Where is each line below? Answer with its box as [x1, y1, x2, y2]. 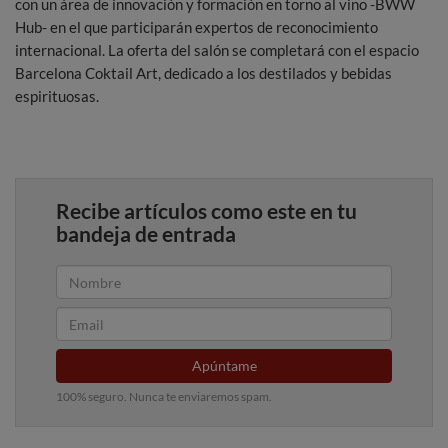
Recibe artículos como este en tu [56, 198, 357, 224]
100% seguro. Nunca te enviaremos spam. [56, 389, 272, 405]
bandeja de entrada [56, 221, 236, 247]
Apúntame [191, 357, 257, 375]
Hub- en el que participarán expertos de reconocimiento [15, 18, 378, 37]
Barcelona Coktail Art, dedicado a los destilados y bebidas [15, 64, 392, 83]
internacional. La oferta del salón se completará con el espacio [15, 41, 419, 60]
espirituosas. [15, 87, 99, 106]
